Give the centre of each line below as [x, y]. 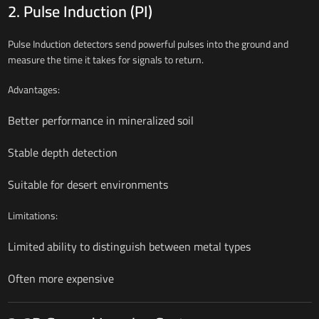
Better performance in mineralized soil [100, 120]
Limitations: [32, 215]
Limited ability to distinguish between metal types [129, 246]
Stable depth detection [62, 152]
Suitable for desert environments [88, 184]
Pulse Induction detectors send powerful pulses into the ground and [148, 44]
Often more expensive [61, 278]
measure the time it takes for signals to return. [105, 59]
